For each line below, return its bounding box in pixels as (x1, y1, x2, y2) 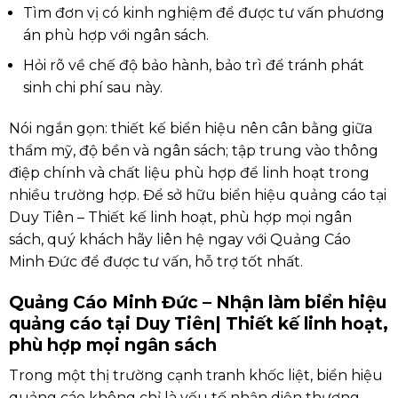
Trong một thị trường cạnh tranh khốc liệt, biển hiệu (8, 366, 383, 384)
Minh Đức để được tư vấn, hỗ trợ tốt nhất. (8, 253, 303, 271)
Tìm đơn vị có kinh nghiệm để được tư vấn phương (22, 4, 385, 21)
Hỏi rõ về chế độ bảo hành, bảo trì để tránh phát (22, 57, 364, 75)
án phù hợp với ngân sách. (22, 26, 209, 44)
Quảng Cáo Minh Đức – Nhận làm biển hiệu (8, 291, 386, 314)
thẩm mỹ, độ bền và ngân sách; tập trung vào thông (8, 142, 378, 160)
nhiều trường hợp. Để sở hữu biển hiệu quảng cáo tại (8, 187, 386, 204)
